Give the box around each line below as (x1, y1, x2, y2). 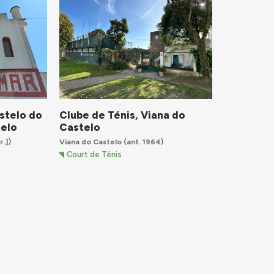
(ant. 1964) (121, 137, 163, 147)
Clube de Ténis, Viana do (59, 109, 185, 122)
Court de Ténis (67, 149, 122, 159)
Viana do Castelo (59, 137, 122, 147)
